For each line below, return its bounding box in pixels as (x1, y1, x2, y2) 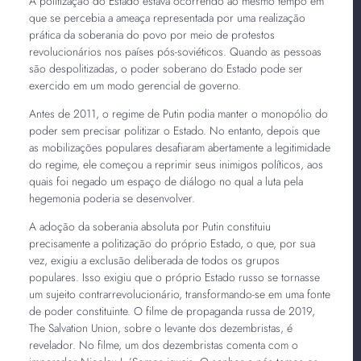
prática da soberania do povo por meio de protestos (28, 26, 275, 43)
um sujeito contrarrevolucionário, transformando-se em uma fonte (28, 285, 330, 302)
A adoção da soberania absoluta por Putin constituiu (28, 218, 271, 234)
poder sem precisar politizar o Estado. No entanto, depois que (28, 122, 320, 139)
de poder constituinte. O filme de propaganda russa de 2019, (28, 302, 315, 319)
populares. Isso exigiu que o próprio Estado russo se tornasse (28, 268, 320, 285)
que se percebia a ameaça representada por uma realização (28, 9, 305, 26)
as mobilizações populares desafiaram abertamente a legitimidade (28, 139, 330, 156)
